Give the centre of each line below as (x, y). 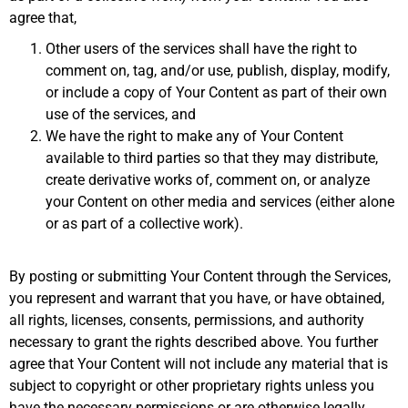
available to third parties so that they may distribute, (212, 158)
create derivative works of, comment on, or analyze (208, 180)
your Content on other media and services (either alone (220, 202)
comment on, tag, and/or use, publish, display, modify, (218, 71)
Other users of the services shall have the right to (201, 49)
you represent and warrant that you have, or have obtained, (197, 299)
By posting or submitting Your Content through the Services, (200, 277)
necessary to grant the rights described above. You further (194, 342)
